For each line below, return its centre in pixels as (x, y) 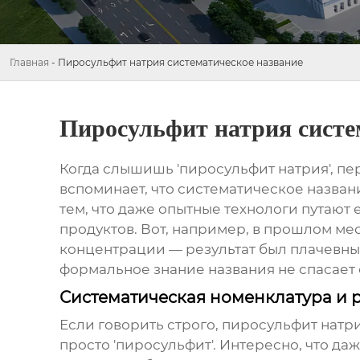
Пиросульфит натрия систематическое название (180, 63)
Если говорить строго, (140, 324)
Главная (29, 63)
